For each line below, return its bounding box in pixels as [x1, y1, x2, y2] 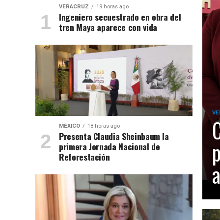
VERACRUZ [58, 3, 89, 10]
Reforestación [58, 150, 110, 163]
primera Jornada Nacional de [58, 140, 160, 153]
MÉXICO [58, 123, 80, 129]
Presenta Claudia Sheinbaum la [58, 130, 169, 142]
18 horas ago [87, 123, 120, 129]
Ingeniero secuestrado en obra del [58, 10, 181, 23]
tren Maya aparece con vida [58, 21, 157, 33]
